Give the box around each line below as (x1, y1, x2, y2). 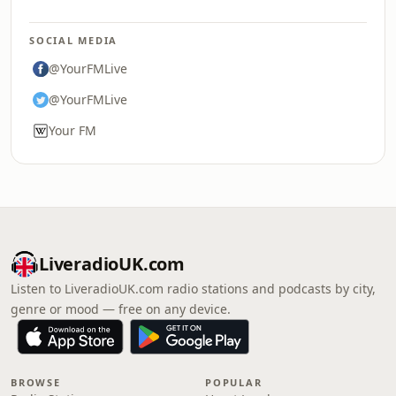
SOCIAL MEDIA (29, 34, 118, 47)
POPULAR (205, 376, 263, 389)
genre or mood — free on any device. (11, 301, 231, 317)
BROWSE (11, 376, 61, 389)
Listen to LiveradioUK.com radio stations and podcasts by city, (11, 280, 376, 297)
